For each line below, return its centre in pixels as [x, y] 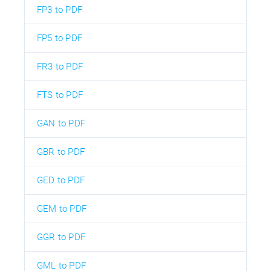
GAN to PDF [61, 123]
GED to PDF [61, 180]
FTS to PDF [60, 95]
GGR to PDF [61, 237]
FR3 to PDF [60, 66]
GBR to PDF [61, 152]
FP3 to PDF [60, 9]
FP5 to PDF [60, 38]
